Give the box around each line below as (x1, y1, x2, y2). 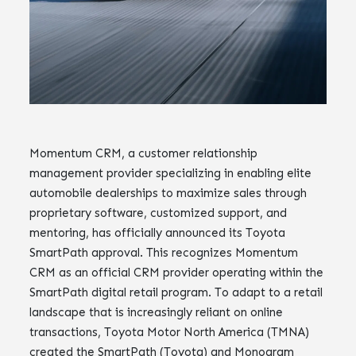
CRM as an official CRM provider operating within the (29, 265, 324, 280)
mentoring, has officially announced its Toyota (29, 225, 286, 240)
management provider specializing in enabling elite (29, 165, 312, 180)
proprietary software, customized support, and (29, 205, 288, 220)
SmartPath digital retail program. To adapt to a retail (29, 284, 323, 300)
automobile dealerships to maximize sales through (29, 185, 308, 200)
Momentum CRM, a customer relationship (29, 145, 258, 161)
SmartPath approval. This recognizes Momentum (29, 245, 299, 260)
